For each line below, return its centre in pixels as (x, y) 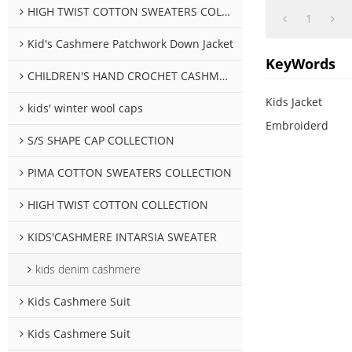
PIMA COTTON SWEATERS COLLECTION (130, 173)
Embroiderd (297, 125)
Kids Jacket (293, 101)
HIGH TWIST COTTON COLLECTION (118, 205)
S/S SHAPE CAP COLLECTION (101, 141)
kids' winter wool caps (85, 108)
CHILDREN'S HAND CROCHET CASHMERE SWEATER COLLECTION (123, 76)
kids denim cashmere (88, 269)
